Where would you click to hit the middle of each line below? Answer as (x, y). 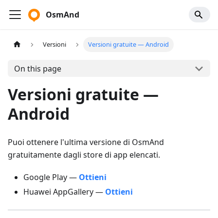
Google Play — (51, 177)
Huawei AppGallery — (64, 192)
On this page (37, 68)
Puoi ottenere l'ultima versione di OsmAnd (86, 142)
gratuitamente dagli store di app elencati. (84, 155)
